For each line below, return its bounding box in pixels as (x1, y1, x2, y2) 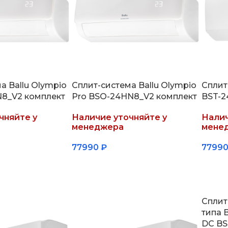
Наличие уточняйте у (71, 112, 167, 122)
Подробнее (77, 159, 120, 168)
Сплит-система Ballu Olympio (71, 80, 196, 90)
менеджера (71, 122, 124, 132)
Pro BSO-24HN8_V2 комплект (71, 91, 197, 101)
